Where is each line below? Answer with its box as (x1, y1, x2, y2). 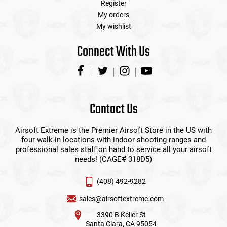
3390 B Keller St (96, 211, 146, 219)
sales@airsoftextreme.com (79, 195, 164, 203)
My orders (98, 11, 129, 19)
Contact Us (89, 99, 138, 121)
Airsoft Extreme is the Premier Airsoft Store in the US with (15, 126, 212, 135)
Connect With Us (77, 41, 150, 63)
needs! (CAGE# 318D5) (75, 155, 152, 164)
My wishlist (96, 22, 131, 31)
